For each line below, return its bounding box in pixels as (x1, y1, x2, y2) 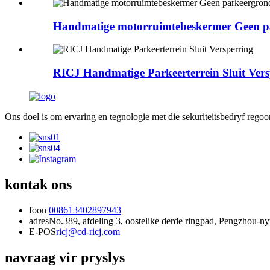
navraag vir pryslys (5, 249, 125, 265)
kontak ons (5, 176, 72, 192)
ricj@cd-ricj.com (56, 226, 120, 237)
